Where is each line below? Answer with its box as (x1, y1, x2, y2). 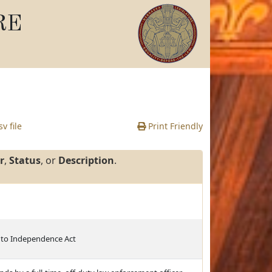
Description (58, 154, 114, 167)
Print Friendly (146, 120, 203, 132)
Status (9, 154, 41, 167)
